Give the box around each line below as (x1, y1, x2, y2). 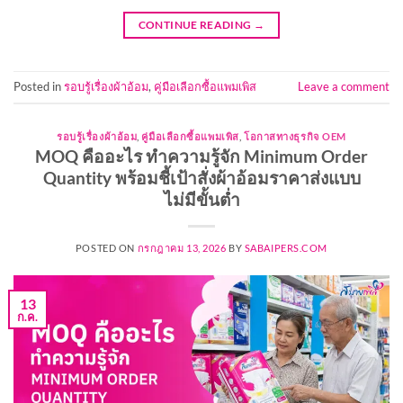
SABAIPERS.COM (244, 242, 328, 255)
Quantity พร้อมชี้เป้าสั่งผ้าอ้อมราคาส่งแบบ (42, 167, 361, 189)
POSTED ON (75, 242, 138, 255)
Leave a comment (298, 78, 390, 94)
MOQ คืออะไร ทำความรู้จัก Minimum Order (35, 146, 368, 167)
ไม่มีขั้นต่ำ (163, 189, 240, 210)
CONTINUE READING (138, 17, 254, 31)
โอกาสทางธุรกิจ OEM (243, 130, 346, 142)
